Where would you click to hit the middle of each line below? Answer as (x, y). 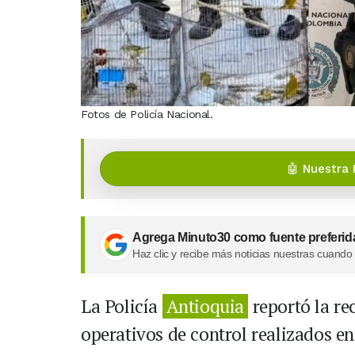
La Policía (122, 307)
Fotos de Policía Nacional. (147, 115)
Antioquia (205, 307)
